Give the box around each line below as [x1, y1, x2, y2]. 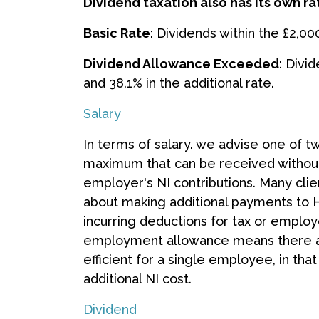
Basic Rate [83, 26, 150, 41]
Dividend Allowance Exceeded [83, 56, 279, 71]
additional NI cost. [83, 271, 192, 286]
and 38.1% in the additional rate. [83, 75, 274, 90]
